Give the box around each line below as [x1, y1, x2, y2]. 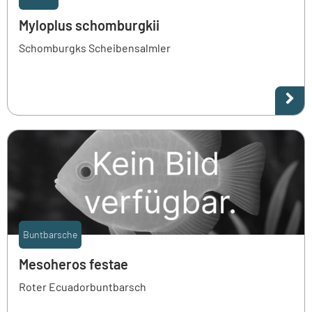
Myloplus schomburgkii [19, 16, 159, 33]
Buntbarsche [23, 228, 77, 240]
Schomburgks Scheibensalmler [19, 40, 171, 54]
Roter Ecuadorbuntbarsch [19, 279, 146, 293]
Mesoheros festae [19, 255, 128, 272]
